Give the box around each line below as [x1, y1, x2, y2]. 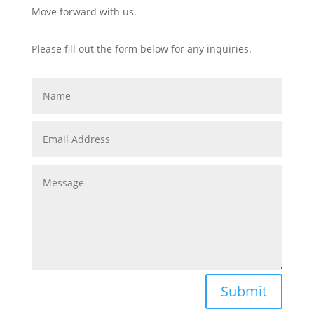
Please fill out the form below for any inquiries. [31, 41, 252, 55]
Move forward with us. [31, 4, 137, 18]
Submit [221, 281, 268, 301]
